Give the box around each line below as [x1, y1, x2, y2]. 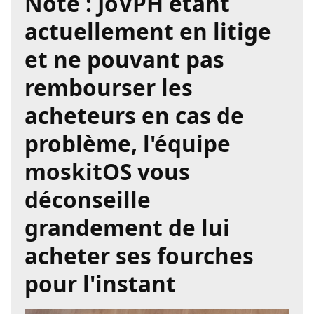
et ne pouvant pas [25, 44, 224, 75]
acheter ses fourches [25, 240, 254, 271]
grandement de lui [25, 212, 230, 243]
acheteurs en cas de [25, 100, 244, 131]
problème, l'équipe [25, 128, 231, 159]
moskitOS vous [25, 156, 190, 187]
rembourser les [25, 72, 193, 103]
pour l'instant [25, 268, 176, 299]
